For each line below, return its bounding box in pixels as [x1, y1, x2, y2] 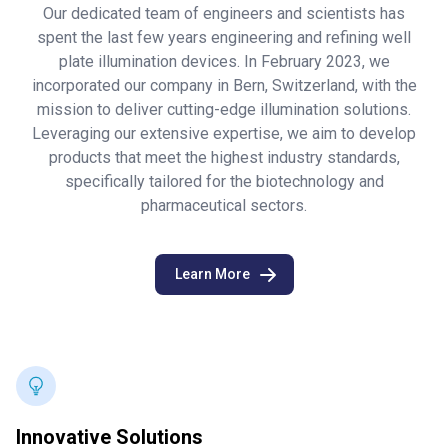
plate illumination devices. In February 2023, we [58, 52, 390, 71]
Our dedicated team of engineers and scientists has [43, 4, 405, 23]
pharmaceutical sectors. [141, 196, 307, 215]
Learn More [174, 266, 250, 282]
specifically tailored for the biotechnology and [64, 172, 384, 191]
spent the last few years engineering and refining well [37, 28, 411, 47]
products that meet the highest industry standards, [48, 148, 400, 167]
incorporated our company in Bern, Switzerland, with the [31, 76, 417, 95]
